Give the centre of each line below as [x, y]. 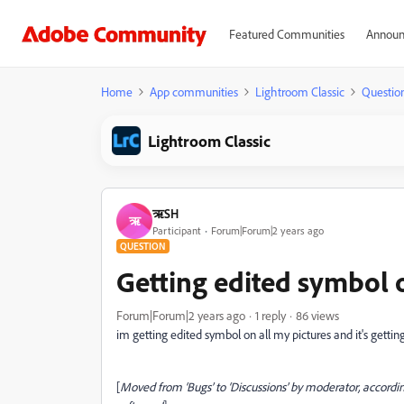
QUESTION [143, 246]
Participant [177, 230]
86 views [317, 315]
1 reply [271, 315]
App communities [194, 92]
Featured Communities [286, 34]
